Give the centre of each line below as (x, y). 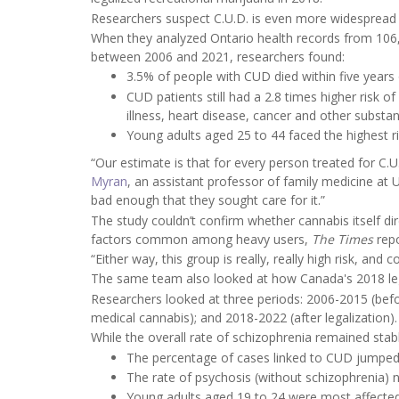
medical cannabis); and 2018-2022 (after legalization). (244, 317)
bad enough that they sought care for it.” (208, 200)
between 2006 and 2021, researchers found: (218, 57)
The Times (344, 239)
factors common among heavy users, (201, 239)
